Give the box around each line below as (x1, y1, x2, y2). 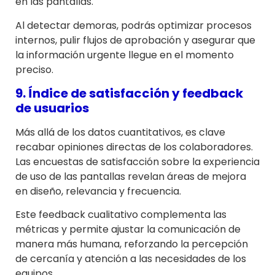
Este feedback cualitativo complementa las (15, 207, 227, 222)
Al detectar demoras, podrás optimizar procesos (15, 18, 252, 33)
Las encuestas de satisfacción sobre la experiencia (15, 155, 260, 169)
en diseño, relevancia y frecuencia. (15, 184, 181, 199)
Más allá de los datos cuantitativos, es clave (15, 125, 225, 140)
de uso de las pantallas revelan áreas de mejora (15, 169, 246, 184)
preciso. (15, 62, 53, 77)
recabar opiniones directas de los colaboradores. (15, 140, 253, 155)
